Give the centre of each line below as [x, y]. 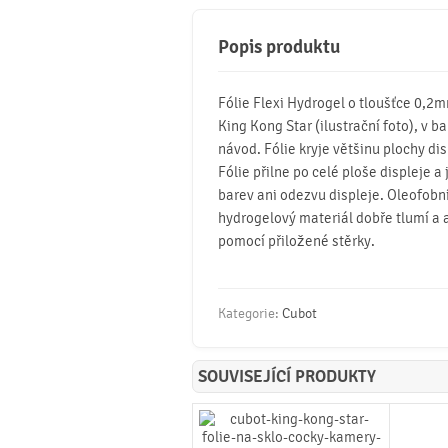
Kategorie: [250, 313]
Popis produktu [279, 47]
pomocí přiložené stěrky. [296, 241]
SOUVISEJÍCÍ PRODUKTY [287, 376]
